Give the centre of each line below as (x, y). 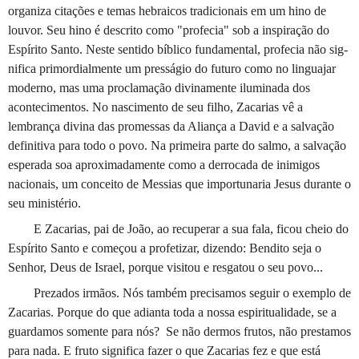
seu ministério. (44, 203)
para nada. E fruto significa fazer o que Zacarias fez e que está (164, 350)
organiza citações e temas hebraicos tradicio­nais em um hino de (167, 10)
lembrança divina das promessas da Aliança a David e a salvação (171, 126)
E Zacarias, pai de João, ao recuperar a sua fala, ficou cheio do (191, 228)
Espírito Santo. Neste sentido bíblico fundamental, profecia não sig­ (178, 49)
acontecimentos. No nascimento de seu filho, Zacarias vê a (155, 107)
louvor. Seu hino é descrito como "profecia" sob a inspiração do (169, 30)
